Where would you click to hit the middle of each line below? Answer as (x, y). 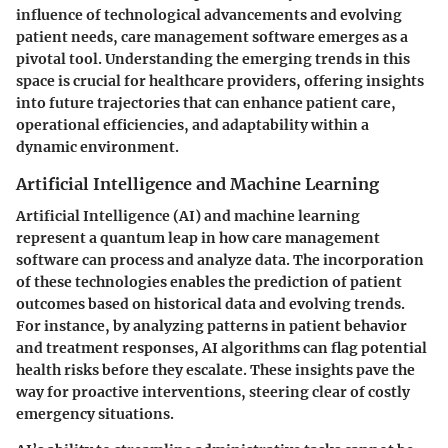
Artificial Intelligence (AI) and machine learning (188, 216)
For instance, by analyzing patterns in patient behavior (211, 326)
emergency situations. (95, 414)
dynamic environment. (97, 147)
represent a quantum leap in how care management (198, 238)
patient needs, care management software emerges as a (212, 37)
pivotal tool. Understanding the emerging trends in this (213, 59)
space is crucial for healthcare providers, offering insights (220, 81)
